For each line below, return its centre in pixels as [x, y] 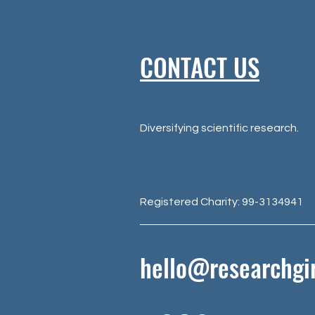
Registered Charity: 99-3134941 [221, 201]
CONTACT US [200, 66]
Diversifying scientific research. [219, 128]
